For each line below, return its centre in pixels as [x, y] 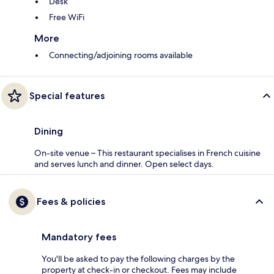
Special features [67, 96]
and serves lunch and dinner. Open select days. [124, 164]
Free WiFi [67, 17]
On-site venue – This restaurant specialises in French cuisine [147, 153]
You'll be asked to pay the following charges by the [138, 259]
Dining [49, 131]
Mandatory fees [79, 237]
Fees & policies [71, 202]
